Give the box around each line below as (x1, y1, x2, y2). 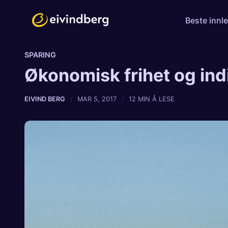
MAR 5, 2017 (77, 95, 117, 103)
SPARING (24, 50, 56, 59)
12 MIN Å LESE (129, 95, 175, 103)
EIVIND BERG (24, 95, 65, 103)
